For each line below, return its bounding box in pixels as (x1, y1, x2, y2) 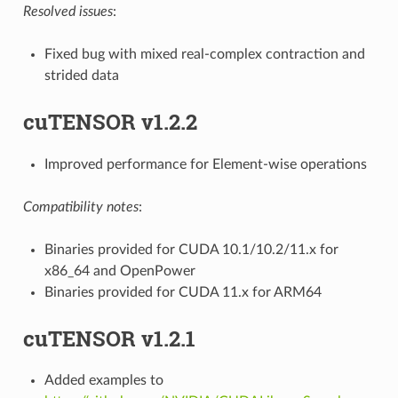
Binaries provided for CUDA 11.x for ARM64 (44, 284, 322, 299)
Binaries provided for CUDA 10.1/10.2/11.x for (44, 242, 338, 257)
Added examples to (44, 373, 163, 388)
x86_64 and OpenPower (44, 263, 195, 278)
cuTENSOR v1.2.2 (22, 107, 197, 136)
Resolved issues (22, 4, 113, 19)
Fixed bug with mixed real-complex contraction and (44, 46, 365, 61)
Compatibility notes (22, 199, 139, 214)
